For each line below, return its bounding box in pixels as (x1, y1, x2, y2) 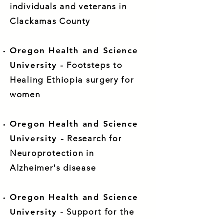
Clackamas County (10, 16, 91, 26)
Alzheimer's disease (10, 163, 96, 173)
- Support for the (57, 207, 134, 217)
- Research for (60, 133, 122, 143)
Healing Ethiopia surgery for (10, 75, 134, 85)
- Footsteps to (57, 60, 123, 70)
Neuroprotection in (10, 148, 94, 158)
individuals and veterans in (10, 1, 127, 11)
